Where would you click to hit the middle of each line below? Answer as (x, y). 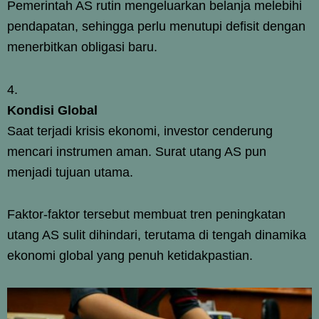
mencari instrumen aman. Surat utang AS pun (137, 151)
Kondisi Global (52, 110)
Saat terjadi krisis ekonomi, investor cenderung (140, 131)
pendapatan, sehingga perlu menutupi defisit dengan (156, 26)
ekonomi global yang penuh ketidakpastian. (130, 255)
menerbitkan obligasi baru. (82, 47)
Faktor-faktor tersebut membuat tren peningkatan (146, 214)
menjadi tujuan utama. (70, 172)
